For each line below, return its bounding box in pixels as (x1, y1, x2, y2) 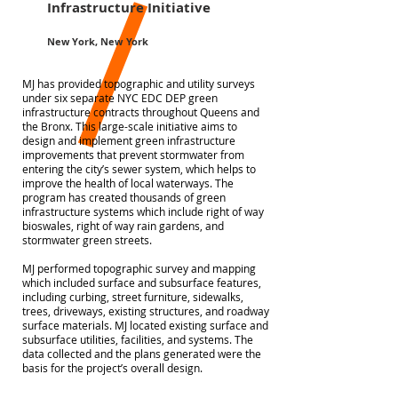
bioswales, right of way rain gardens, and (22, 219, 224, 234)
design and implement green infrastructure (22, 133, 235, 148)
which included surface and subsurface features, (22, 275, 261, 291)
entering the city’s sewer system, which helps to (22, 162, 256, 177)
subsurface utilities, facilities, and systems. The (22, 332, 253, 347)
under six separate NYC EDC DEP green (22, 91, 218, 106)
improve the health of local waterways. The (22, 176, 234, 191)
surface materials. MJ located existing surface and (22, 318, 268, 333)
